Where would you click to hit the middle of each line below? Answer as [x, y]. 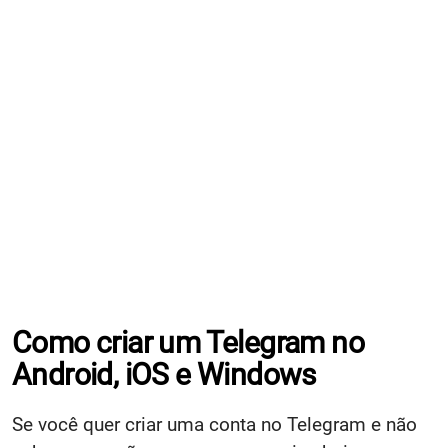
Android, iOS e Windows [164, 374]
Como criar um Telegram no [188, 342]
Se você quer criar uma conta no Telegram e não [214, 424]
